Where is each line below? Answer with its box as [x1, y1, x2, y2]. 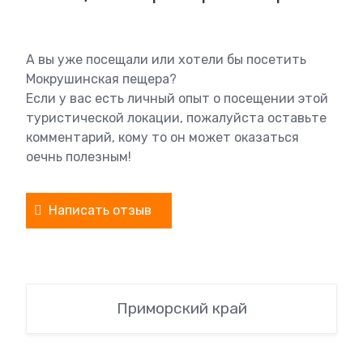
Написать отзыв [49, 203, 152, 218]
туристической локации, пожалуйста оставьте [26, 110, 327, 126]
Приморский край [116, 299, 247, 318]
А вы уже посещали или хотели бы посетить [26, 52, 306, 67]
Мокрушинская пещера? [26, 71, 177, 87]
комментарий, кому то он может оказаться [26, 130, 299, 145]
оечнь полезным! [26, 149, 131, 164]
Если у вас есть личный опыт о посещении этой [26, 91, 328, 106]
